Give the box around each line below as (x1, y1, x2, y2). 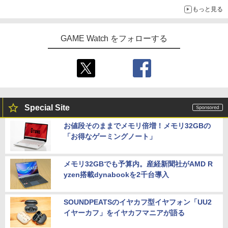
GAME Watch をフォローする (60, 34, 168, 43)
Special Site (24, 103, 70, 112)
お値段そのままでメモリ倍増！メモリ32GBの (64, 121, 211, 130)
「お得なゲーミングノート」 (64, 132, 156, 140)
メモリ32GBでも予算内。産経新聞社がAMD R (64, 159, 213, 168)
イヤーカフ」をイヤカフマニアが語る (64, 208, 185, 217)
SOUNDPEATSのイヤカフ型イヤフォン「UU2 (64, 197, 212, 206)
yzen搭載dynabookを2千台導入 (64, 170, 169, 179)
